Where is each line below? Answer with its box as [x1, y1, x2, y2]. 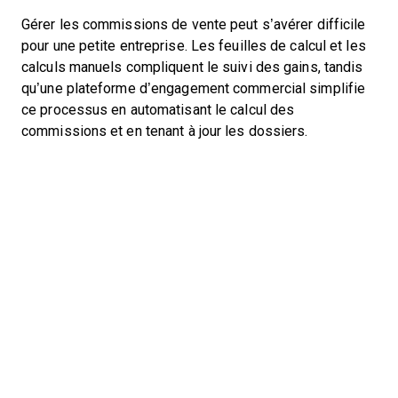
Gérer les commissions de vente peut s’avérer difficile [21, 17, 366, 32]
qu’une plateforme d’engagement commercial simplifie [21, 81, 366, 96]
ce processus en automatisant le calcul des [21, 102, 295, 117]
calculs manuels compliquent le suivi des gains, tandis [21, 60, 363, 75]
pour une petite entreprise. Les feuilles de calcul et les [21, 38, 366, 53]
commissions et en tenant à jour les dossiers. [21, 123, 308, 139]
